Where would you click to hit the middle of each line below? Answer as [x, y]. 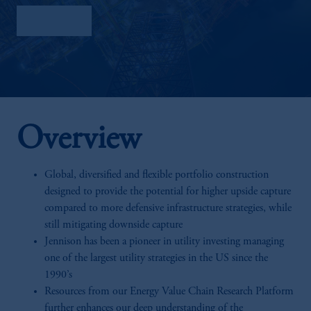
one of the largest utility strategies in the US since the [156, 258]
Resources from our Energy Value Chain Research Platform [169, 292]
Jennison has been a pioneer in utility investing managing [164, 242]
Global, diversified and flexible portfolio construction [157, 175]
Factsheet [54, 21]
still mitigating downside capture [114, 225]
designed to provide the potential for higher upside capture [168, 192]
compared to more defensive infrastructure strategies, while [168, 208]
